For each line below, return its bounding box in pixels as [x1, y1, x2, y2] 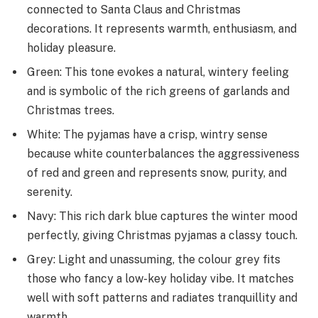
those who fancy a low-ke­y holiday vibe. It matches [27, 272, 294, 286]
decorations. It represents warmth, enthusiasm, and [27, 22, 297, 36]
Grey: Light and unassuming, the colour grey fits [27, 253, 280, 267]
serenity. [27, 185, 72, 199]
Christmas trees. [27, 104, 114, 118]
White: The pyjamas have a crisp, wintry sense [27, 128, 268, 142]
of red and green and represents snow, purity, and [27, 166, 287, 180]
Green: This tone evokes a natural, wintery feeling [27, 65, 289, 79]
